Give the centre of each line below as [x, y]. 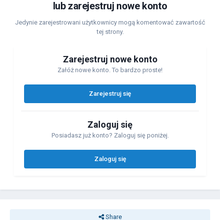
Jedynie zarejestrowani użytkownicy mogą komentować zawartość [110, 23]
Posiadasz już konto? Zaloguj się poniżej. [110, 136]
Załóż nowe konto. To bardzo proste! [110, 70]
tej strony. [110, 32]
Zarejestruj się [110, 94]
